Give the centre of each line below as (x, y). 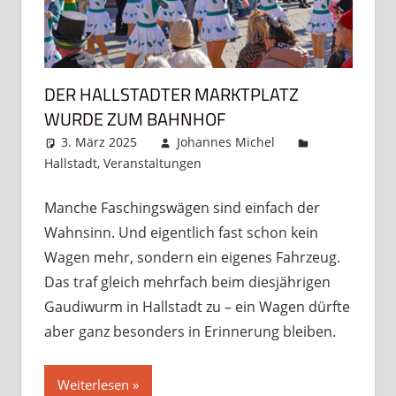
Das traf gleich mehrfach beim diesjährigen (187, 282)
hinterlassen (257, 185)
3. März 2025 (99, 142)
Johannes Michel (225, 142)
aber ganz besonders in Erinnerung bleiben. (190, 332)
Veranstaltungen (152, 164)
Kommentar (272, 164)
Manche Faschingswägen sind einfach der (182, 208)
